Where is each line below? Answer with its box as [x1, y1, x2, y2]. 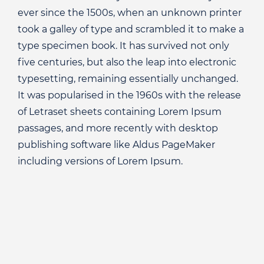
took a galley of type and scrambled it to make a [18, 23, 244, 35]
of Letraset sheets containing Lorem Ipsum [18, 105, 222, 117]
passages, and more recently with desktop [18, 122, 218, 134]
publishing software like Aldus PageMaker [18, 138, 215, 150]
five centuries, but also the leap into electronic [18, 56, 236, 68]
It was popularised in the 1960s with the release [18, 89, 241, 101]
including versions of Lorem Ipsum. [18, 155, 183, 167]
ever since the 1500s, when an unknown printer [18, 6, 242, 18]
